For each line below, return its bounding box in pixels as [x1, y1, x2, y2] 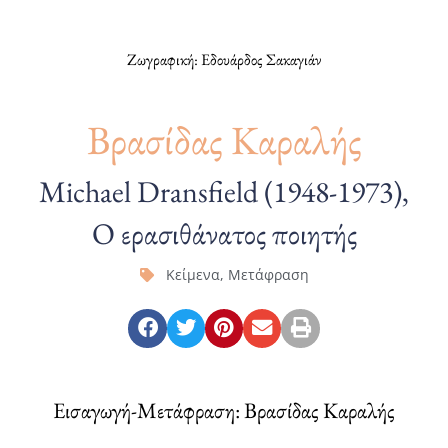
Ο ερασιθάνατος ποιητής [91, 214, 357, 254]
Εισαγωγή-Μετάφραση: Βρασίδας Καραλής [53, 395, 395, 425]
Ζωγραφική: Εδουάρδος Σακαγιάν [127, 49, 321, 71]
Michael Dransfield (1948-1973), [39, 172, 409, 212]
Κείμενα [165, 265, 220, 285]
